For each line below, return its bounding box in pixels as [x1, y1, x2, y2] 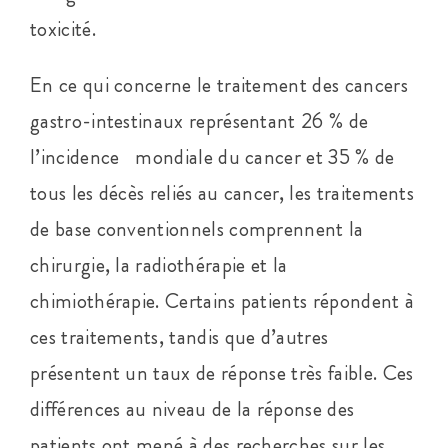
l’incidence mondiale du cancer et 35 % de [29, 141, 395, 172]
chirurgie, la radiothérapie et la [29, 249, 288, 280]
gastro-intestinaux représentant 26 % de [29, 105, 369, 136]
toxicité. [29, 13, 96, 44]
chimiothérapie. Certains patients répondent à [29, 285, 415, 316]
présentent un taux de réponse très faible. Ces [29, 357, 414, 388]
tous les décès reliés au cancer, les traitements [29, 177, 415, 208]
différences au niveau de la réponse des [29, 393, 355, 424]
